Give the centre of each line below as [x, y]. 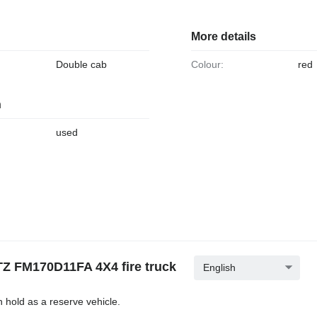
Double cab [81, 64]
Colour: [211, 64]
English [219, 267]
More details [223, 36]
